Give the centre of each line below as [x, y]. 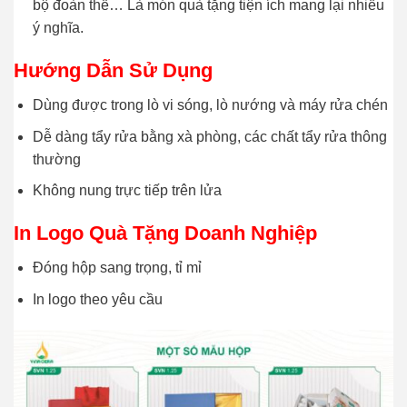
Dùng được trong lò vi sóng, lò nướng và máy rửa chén [210, 105]
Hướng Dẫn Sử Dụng [113, 71]
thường [56, 159]
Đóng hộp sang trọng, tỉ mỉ [117, 268]
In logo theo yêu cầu [97, 299]
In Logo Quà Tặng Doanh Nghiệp [165, 233]
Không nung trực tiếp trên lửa [127, 191]
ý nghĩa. [58, 28]
